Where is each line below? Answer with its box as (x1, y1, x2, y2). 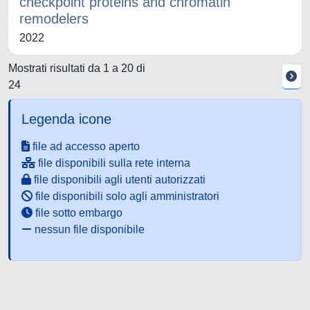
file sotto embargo (33, 207, 122, 219)
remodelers (19, 11, 89, 26)
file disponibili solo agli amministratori (33, 190, 219, 202)
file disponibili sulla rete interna (35, 157, 190, 169)
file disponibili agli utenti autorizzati (31, 174, 206, 185)
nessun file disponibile (32, 224, 145, 235)
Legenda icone (21, 111, 111, 127)
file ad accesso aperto (30, 140, 140, 152)
